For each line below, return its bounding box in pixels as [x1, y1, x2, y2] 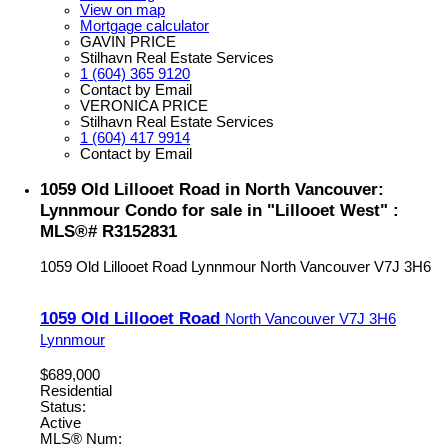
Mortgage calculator [80, 17, 209, 34]
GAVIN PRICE [80, 33, 176, 50]
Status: [40, 399, 86, 416]
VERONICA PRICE [80, 97, 208, 114]
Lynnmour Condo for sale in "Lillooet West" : [40, 199, 399, 220]
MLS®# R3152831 [40, 220, 177, 241]
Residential [40, 383, 112, 400]
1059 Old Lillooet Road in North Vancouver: [40, 178, 384, 199]
